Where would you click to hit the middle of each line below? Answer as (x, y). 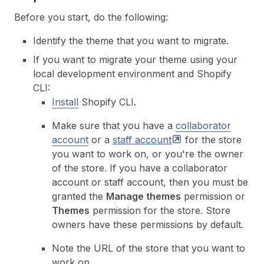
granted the (79, 196)
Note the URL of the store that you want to (148, 248)
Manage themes (143, 196)
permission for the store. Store (160, 210)
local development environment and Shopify (132, 74)
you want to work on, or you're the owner (148, 154)
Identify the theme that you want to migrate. (131, 41)
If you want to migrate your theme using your (135, 60)
